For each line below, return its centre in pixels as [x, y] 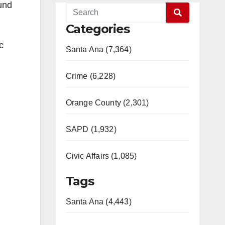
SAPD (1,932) [91, 129]
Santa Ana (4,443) [98, 202]
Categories [97, 29]
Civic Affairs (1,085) [101, 156]
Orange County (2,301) [107, 103]
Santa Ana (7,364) [98, 49]
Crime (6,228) [91, 76]
